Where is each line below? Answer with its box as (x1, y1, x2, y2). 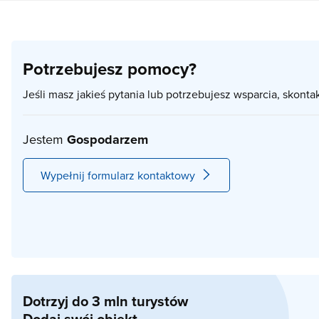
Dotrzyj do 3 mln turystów (23, 291, 188, 311)
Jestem (23, 130, 67, 148)
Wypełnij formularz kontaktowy (41, 167, 195, 183)
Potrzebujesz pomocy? (23, 56, 197, 81)
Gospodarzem (67, 130, 148, 149)
